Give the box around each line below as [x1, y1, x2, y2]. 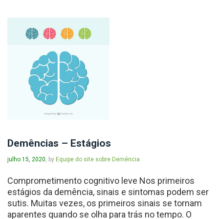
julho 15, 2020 [7, 155, 45, 163]
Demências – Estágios [7, 137, 111, 149]
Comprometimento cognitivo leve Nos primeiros [7, 175, 195, 186]
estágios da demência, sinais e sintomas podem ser [7, 186, 209, 197]
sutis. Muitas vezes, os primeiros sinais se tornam [7, 197, 202, 208]
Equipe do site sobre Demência [54, 155, 140, 163]
